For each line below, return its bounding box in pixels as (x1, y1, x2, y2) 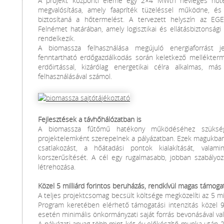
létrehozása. (38, 162, 75, 171)
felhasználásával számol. (38, 71, 112, 81)
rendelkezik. (38, 33, 75, 43)
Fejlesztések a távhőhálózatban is (38, 114, 141, 124)
